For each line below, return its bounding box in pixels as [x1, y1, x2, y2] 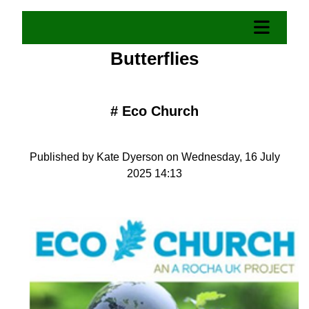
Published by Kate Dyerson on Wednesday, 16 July [29, 151, 280, 163]
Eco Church [122, 103, 199, 119]
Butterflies [110, 48, 199, 69]
